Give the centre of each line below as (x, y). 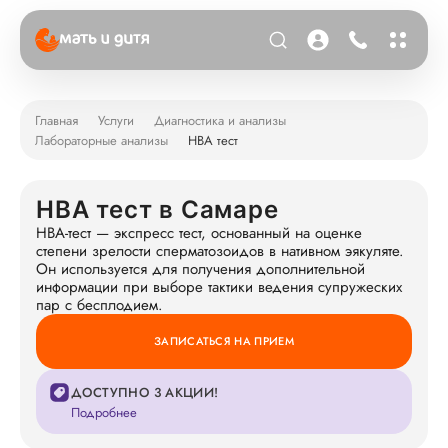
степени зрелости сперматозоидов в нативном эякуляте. (220, 251)
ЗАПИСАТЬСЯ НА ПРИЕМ (224, 341)
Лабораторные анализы (101, 140)
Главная (56, 120)
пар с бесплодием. (99, 305)
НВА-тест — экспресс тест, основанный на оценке (199, 233)
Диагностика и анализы (220, 120)
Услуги (116, 120)
